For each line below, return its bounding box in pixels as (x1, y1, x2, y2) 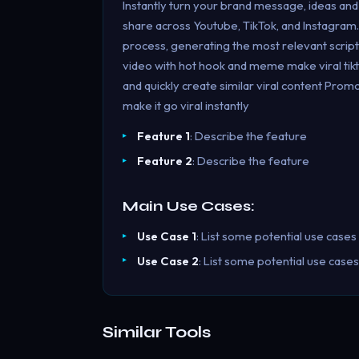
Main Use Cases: (123, 196, 255, 215)
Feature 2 (136, 153, 192, 169)
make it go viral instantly (123, 97, 249, 113)
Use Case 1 (136, 228, 196, 244)
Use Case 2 (136, 252, 199, 268)
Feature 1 (136, 128, 190, 144)
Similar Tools (103, 321, 211, 342)
